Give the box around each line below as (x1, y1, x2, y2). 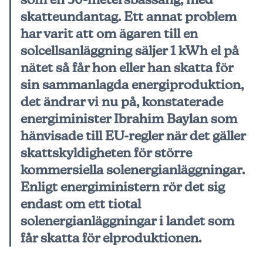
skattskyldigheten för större (21, 145, 192, 160)
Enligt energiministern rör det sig (21, 179, 225, 194)
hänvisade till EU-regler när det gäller (21, 128, 245, 143)
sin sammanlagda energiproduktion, (21, 77, 244, 92)
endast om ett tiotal (21, 196, 141, 211)
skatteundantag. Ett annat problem (21, 9, 237, 24)
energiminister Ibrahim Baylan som (21, 111, 237, 126)
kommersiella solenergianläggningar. (21, 162, 245, 177)
